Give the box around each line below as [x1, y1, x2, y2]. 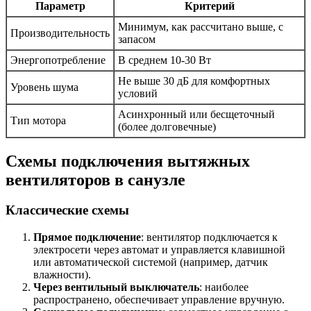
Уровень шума [10, 81, 78, 93]
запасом [118, 33, 155, 45]
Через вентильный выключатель [33, 281, 199, 294]
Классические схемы [6, 203, 129, 218]
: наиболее [199, 281, 249, 294]
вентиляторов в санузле [6, 170, 185, 189]
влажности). [33, 269, 91, 281]
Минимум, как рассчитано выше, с [118, 20, 283, 33]
